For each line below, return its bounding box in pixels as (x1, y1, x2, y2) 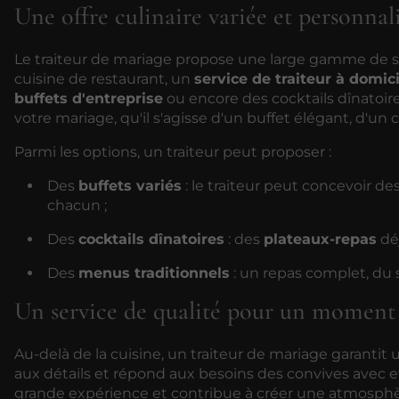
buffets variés (78, 176, 182, 194)
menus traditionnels (78, 264, 230, 281)
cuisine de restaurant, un (14, 69, 194, 87)
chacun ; (47, 196, 107, 214)
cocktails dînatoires (78, 230, 224, 248)
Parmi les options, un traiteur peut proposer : (14, 142, 331, 160)
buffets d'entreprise (14, 89, 163, 107)
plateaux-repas (264, 230, 377, 248)
